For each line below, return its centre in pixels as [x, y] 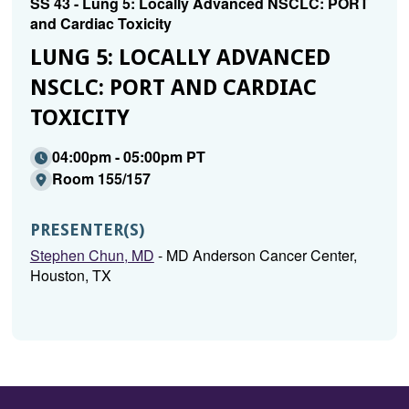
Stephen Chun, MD [92, 255]
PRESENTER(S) [87, 230]
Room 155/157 [101, 178]
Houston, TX [70, 275]
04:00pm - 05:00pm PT [128, 157]
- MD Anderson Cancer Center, [255, 255]
